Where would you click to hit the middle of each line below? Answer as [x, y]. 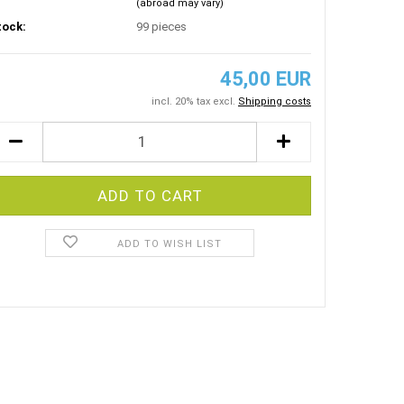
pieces [170, 27]
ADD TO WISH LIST [169, 243]
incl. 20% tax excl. [195, 101]
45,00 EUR [266, 78]
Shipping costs [275, 101]
